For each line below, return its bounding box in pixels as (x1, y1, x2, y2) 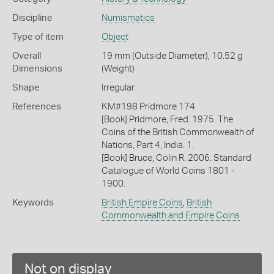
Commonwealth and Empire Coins (101, 211, 240, 221)
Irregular (101, 83, 135, 93)
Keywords (12, 198, 54, 208)
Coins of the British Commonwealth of (101, 128, 254, 138)
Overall (12, 51, 41, 61)
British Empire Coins (101, 198, 183, 208)
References (12, 102, 61, 112)
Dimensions (12, 64, 62, 74)
